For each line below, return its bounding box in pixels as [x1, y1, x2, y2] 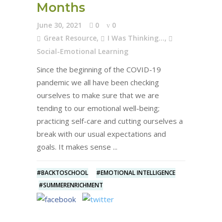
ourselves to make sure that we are [37, 90, 159, 100]
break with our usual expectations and [37, 129, 166, 139]
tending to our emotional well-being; [37, 103, 160, 113]
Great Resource [44, 33, 97, 43]
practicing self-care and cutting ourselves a [37, 116, 183, 126]
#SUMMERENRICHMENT [39, 181, 103, 189]
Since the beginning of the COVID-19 [37, 64, 161, 74]
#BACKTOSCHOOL [37, 168, 88, 177]
